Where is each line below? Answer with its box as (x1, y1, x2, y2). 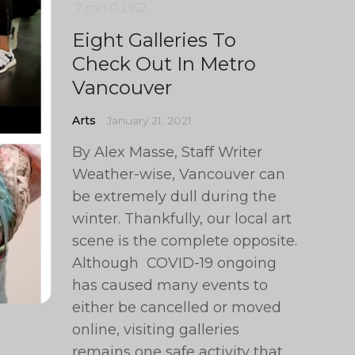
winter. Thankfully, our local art (72, 210, 292, 227)
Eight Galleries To (72, 29, 237, 52)
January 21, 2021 (107, 114, 193, 127)
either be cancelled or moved (72, 299, 282, 316)
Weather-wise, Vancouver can (72, 166, 286, 183)
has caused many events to (72, 277, 269, 294)
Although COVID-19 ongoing (72, 254, 277, 272)
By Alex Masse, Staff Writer (72, 143, 263, 161)
